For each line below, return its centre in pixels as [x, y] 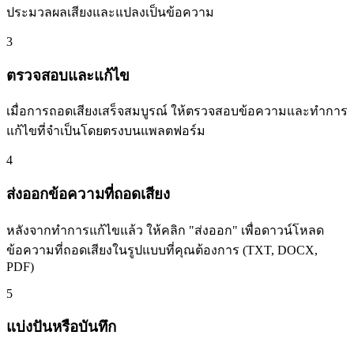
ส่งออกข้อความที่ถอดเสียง [88, 194]
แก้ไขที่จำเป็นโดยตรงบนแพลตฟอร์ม [106, 131]
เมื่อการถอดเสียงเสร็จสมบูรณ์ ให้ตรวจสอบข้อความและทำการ [177, 111]
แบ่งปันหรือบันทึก [61, 327]
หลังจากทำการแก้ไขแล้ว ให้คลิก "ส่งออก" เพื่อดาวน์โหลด [165, 230]
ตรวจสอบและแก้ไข [68, 75]
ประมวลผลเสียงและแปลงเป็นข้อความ [110, 12]
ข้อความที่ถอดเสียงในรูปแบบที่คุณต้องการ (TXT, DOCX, [162, 250]
